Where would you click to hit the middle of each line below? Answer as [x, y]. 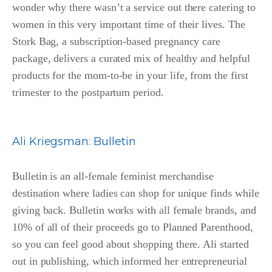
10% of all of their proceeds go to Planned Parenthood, [133, 227]
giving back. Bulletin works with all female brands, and [134, 210]
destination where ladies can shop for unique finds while [136, 193]
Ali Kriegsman [51, 142]
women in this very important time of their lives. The [129, 25]
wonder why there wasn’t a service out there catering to [134, 8]
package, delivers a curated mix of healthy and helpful [131, 59]
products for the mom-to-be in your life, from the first [130, 76]
